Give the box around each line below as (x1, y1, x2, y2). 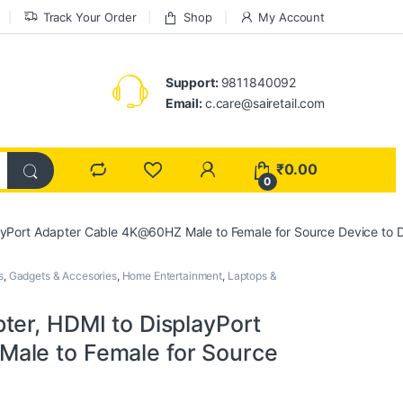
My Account (258, 9, 325, 24)
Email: (165, 94, 205, 111)
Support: (165, 74, 221, 90)
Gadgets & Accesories (8, 268, 117, 282)
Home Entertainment (121, 268, 223, 282)
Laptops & (227, 268, 277, 282)
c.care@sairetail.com (204, 94, 325, 111)
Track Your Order (42, 9, 137, 24)
